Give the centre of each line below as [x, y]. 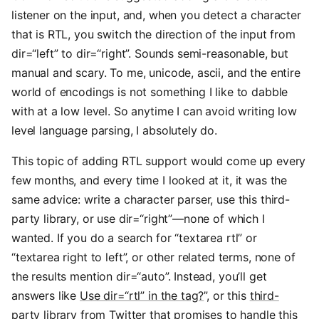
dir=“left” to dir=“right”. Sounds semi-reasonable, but [150, 53]
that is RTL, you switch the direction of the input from [153, 34]
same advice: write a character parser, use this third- [151, 199]
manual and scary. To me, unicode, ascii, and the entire [156, 73]
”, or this [227, 296]
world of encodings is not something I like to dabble [150, 92]
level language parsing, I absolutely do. [115, 130]
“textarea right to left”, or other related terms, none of [153, 257]
